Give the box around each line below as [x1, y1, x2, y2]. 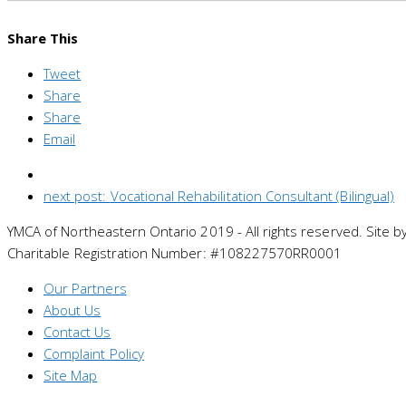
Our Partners [43, 279, 127, 298]
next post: [43, 187, 111, 206]
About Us [43, 301, 101, 320]
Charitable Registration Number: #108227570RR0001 [7, 244, 343, 263]
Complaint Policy [43, 344, 144, 363]
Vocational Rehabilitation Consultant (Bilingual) [110, 187, 394, 206]
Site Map [43, 366, 98, 385]
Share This [7, 29, 79, 48]
